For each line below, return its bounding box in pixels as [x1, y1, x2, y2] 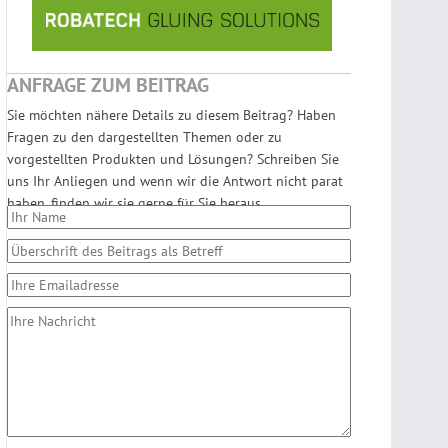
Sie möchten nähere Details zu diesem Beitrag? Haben [7, 106, 336, 125]
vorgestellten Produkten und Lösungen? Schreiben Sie [7, 150, 339, 169]
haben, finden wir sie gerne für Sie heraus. [7, 194, 264, 213]
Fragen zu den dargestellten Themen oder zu [7, 128, 282, 147]
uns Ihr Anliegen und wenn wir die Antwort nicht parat [7, 172, 343, 191]
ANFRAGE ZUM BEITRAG [7, 72, 209, 99]
